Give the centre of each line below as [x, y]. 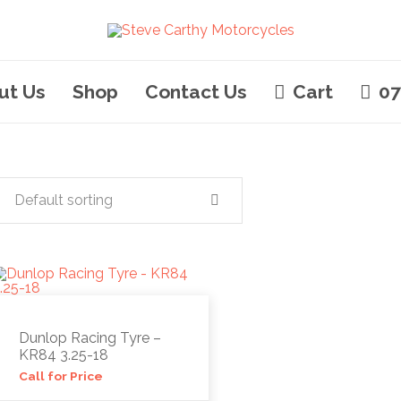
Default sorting [63, 200]
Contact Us [196, 92]
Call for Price [60, 376]
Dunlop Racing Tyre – [90, 338]
